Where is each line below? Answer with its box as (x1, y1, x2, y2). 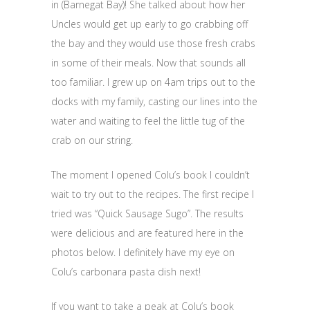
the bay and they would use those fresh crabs (51, 37, 255, 51)
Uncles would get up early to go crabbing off (51, 17, 248, 31)
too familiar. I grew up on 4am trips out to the (51, 75, 255, 89)
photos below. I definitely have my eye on (51, 246, 235, 259)
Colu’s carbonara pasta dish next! (51, 265, 201, 279)
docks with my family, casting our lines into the (51, 95, 257, 109)
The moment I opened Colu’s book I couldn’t (51, 168, 250, 182)
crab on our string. (51, 134, 133, 147)
